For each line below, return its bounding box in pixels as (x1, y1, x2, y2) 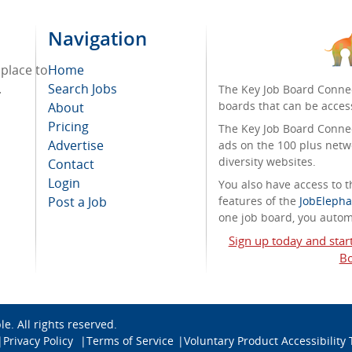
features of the (218, 193, 300, 208)
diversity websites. (218, 154, 317, 169)
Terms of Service (86, 333, 174, 348)
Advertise (48, 137, 104, 154)
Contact (48, 156, 94, 173)
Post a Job (48, 193, 107, 211)
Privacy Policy (3, 333, 76, 348)
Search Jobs (48, 80, 117, 97)
